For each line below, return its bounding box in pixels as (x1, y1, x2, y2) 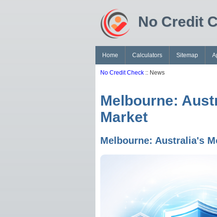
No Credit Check (100, 69, 144, 76)
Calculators (132, 52, 162, 59)
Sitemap (176, 52, 198, 59)
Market (100, 109, 148, 125)
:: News (144, 69, 165, 76)
